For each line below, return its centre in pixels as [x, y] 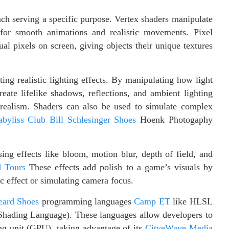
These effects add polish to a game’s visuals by [119, 167]
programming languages [87, 202]
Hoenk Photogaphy [174, 120]
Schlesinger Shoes [102, 120]
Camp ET [152, 202]
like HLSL [191, 202]
